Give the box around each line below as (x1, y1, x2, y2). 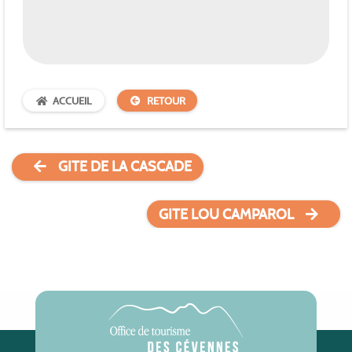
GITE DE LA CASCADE (57, 158, 192, 176)
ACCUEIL (53, 94, 93, 107)
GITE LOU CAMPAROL (159, 205, 295, 223)
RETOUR (147, 94, 186, 107)
